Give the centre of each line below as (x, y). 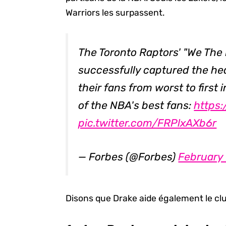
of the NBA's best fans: (136, 105)
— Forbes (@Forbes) (128, 156)
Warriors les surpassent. (115, 12)
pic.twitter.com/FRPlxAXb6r (148, 123)
